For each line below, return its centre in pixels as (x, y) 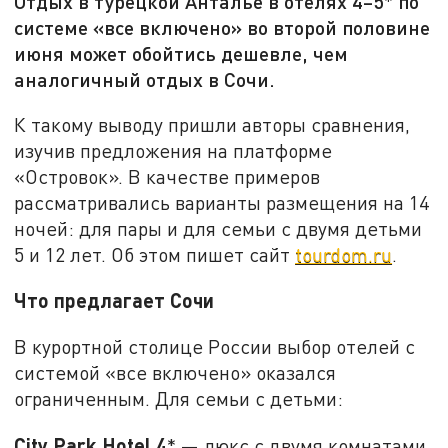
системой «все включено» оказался (175, 373)
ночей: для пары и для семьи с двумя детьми (218, 228)
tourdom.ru (344, 254)
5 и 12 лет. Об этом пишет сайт (155, 254)
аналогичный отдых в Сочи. (145, 79)
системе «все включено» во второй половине (222, 27)
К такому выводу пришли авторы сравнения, (212, 124)
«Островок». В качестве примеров (167, 176)
